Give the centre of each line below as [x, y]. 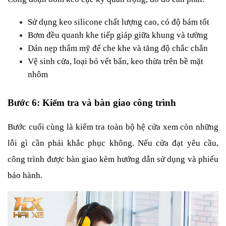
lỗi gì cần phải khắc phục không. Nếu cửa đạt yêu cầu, [113, 143]
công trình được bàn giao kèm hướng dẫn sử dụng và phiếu [113, 159]
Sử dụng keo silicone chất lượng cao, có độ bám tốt [119, 22]
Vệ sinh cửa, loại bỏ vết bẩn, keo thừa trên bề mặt [116, 61]
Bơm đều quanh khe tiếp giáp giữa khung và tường [118, 35]
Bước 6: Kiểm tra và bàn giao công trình [92, 102]
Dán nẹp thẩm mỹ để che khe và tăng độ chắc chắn [118, 48]
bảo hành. [25, 175]
